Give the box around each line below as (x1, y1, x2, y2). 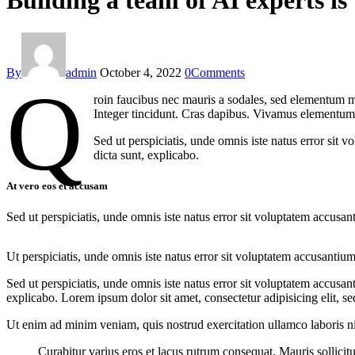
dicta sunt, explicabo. (94, 147, 200, 162)
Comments (191, 65, 245, 79)
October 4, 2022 (100, 65, 181, 79)
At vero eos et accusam (6, 179, 108, 192)
